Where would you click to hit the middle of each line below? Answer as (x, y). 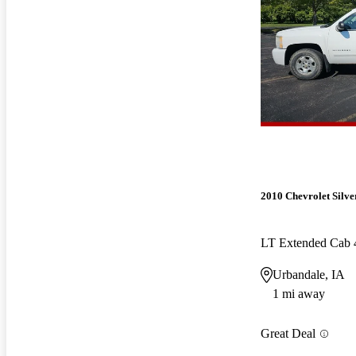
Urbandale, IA (309, 275)
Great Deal (288, 334)
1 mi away (299, 294)
